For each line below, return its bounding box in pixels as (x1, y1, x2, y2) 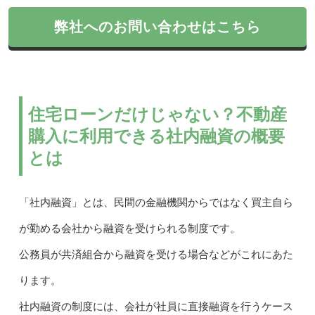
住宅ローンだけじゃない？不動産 (27, 105, 287, 124)
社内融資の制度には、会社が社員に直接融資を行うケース (18, 301, 293, 313)
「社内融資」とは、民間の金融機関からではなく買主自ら (18, 197, 293, 209)
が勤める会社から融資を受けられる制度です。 (18, 223, 240, 235)
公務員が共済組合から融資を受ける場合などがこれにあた (18, 249, 293, 261)
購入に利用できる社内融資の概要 (27, 127, 285, 146)
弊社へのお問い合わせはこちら (54, 19, 261, 35)
